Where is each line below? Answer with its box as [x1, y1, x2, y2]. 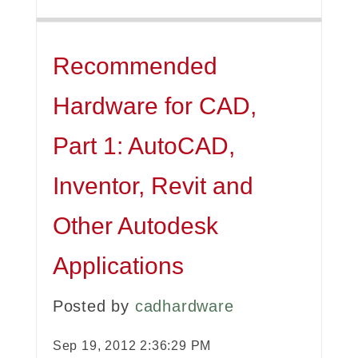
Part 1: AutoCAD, [52, 133, 235, 160]
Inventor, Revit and [52, 173, 253, 200]
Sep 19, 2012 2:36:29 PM [52, 339, 212, 353]
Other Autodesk [52, 213, 218, 240]
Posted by [52, 297, 135, 316]
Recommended [52, 53, 217, 80]
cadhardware [134, 297, 234, 316]
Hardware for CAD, [52, 93, 257, 120]
